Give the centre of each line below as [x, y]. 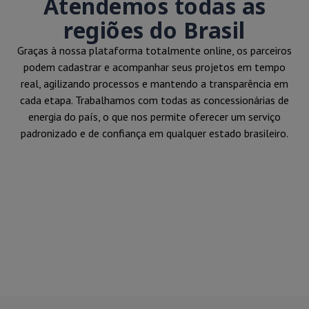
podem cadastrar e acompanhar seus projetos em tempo [154, 67]
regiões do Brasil [154, 30]
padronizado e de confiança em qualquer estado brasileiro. [154, 133]
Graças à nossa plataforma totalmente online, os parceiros [154, 50]
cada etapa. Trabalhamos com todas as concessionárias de [154, 100]
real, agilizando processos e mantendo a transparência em [154, 83]
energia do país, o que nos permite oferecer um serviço [154, 116]
